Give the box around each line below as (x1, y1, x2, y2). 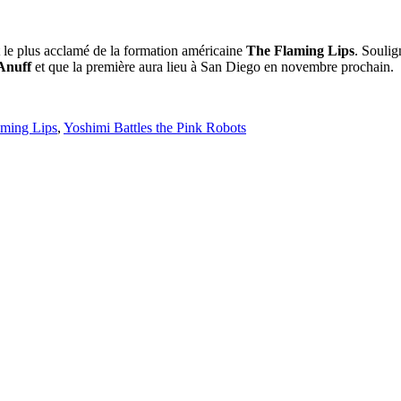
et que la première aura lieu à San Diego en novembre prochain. (31, 58, 394, 74)
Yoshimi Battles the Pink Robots (64, 119, 246, 135)
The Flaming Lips (246, 42, 354, 58)
